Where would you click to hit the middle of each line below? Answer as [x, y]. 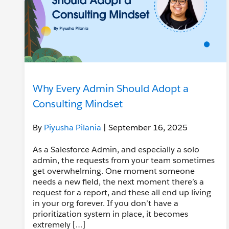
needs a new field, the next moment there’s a [118, 181]
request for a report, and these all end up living [122, 192]
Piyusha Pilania [74, 127]
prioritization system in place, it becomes [110, 214]
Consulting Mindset [78, 104]
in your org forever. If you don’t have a [106, 203]
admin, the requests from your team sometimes [124, 160]
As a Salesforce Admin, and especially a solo [116, 149]
